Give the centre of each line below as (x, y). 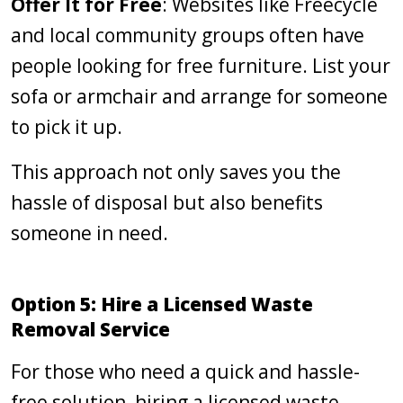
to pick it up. (67, 127)
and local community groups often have (188, 35)
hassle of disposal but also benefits (167, 202)
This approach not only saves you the (176, 172)
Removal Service (90, 329)
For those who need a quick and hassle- (185, 372)
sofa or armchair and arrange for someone (199, 96)
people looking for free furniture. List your (201, 66)
